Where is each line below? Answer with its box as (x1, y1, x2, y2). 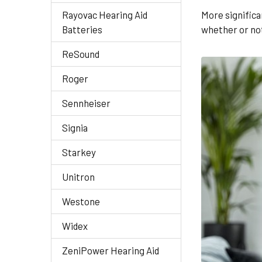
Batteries (62, 23, 102, 35)
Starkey (62, 146, 96, 158)
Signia (62, 122, 88, 133)
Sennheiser (62, 97, 111, 109)
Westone (62, 195, 100, 207)
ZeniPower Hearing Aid (62, 244, 159, 256)
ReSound (62, 48, 99, 60)
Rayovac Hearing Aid (62, 9, 147, 20)
